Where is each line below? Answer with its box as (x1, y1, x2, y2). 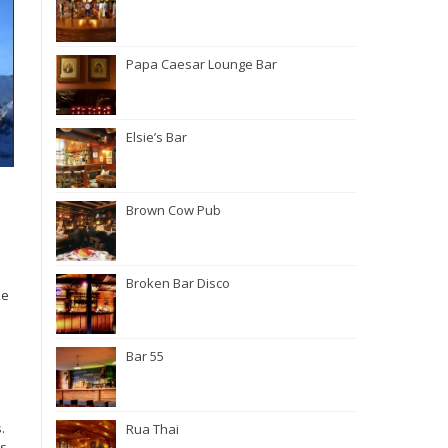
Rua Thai (126, 420, 179, 438)
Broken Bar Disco (126, 274, 230, 292)
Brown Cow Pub (126, 201, 221, 219)
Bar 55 (126, 347, 164, 365)
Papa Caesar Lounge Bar (126, 55, 277, 73)
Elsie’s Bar (126, 128, 187, 146)
